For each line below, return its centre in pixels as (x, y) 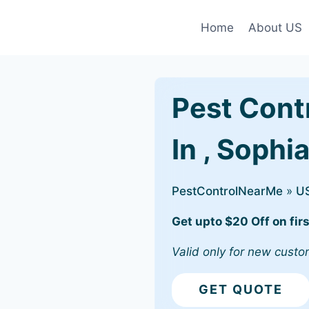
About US (275, 27)
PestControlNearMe (227, 191)
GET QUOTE (241, 290)
